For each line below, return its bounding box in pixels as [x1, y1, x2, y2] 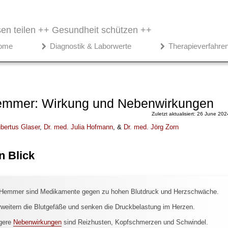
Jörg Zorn [150, 123, 179, 131]
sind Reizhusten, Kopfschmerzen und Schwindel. [61, 218, 208, 226]
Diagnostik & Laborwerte [50, 42, 131, 51]
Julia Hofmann [70, 123, 113, 131]
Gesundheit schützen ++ [52, 25, 152, 36]
